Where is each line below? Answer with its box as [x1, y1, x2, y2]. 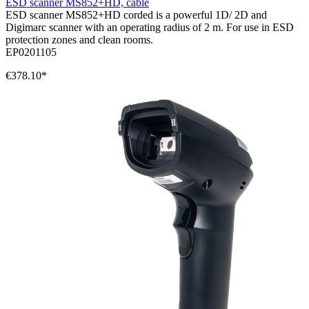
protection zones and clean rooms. [6, 34, 153, 46]
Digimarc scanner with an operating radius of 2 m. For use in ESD [6, 21, 294, 34]
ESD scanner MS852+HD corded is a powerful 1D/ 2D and [6, 9, 267, 21]
